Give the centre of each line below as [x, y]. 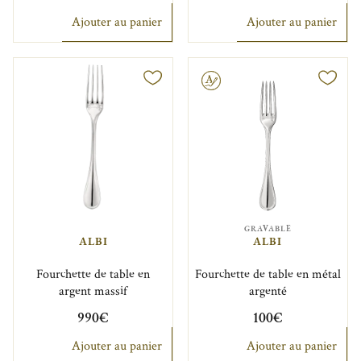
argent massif [93, 291]
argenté [268, 291]
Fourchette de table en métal [268, 274]
